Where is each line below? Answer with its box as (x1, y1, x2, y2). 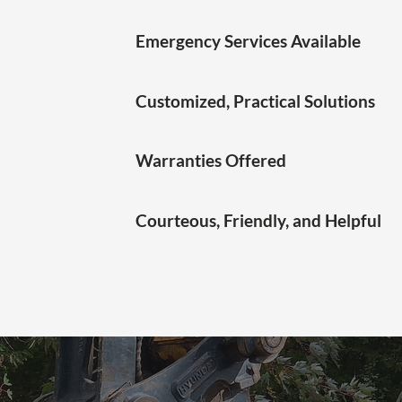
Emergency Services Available (135, 31, 361, 51)
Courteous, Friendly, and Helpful (135, 210, 381, 231)
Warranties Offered (135, 150, 286, 170)
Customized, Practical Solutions (135, 91, 375, 111)
